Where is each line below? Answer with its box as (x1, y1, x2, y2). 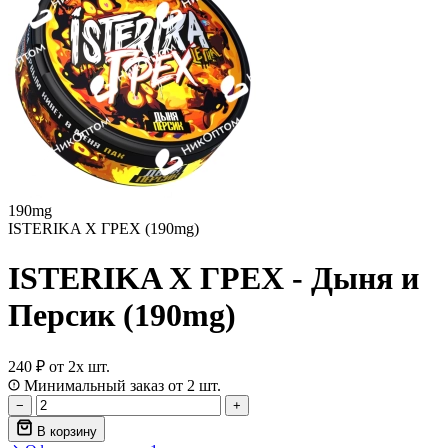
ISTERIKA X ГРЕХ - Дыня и (8, 259, 419, 296)
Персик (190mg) (8, 296, 236, 333)
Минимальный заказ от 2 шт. (20, 377, 221, 395)
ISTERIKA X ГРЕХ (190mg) (8, 220, 199, 238)
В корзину (37, 424, 97, 440)
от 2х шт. (49, 358, 110, 376)
